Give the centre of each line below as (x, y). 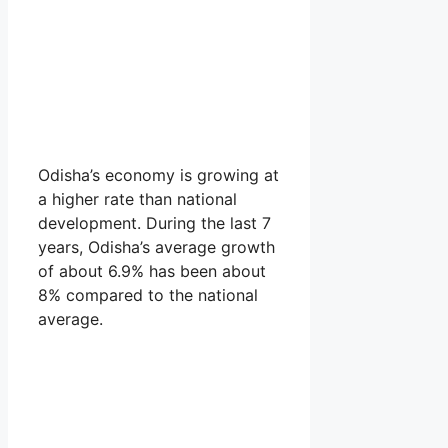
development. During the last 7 (154, 222)
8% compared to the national (148, 294)
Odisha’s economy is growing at (158, 174)
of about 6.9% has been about (152, 270)
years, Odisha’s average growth (156, 246)
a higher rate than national (137, 198)
